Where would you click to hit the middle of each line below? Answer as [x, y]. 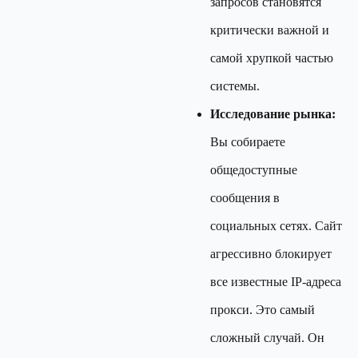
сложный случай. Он [267, 338]
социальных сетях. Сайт [276, 226]
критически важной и [270, 30]
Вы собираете [248, 142]
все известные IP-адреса [276, 282]
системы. [235, 86]
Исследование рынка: [273, 114]
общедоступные [254, 170]
